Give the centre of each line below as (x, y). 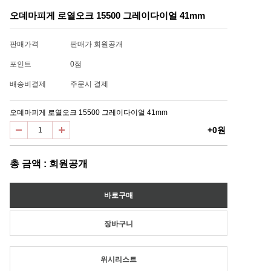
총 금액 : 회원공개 (49, 164)
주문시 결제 (89, 84)
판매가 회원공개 (96, 44)
